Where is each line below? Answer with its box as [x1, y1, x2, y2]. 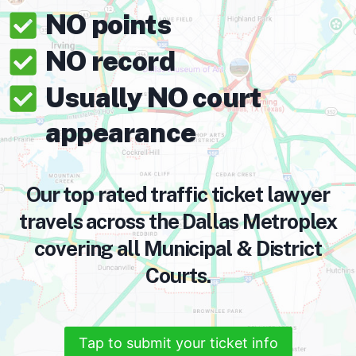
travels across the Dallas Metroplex [19, 209, 337, 234]
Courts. [145, 263, 211, 288]
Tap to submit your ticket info [78, 335, 278, 352]
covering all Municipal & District [34, 236, 322, 261]
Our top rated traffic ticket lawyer [25, 182, 331, 207]
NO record [45, 45, 175, 77]
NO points [45, 9, 171, 41]
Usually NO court [45, 82, 261, 114]
